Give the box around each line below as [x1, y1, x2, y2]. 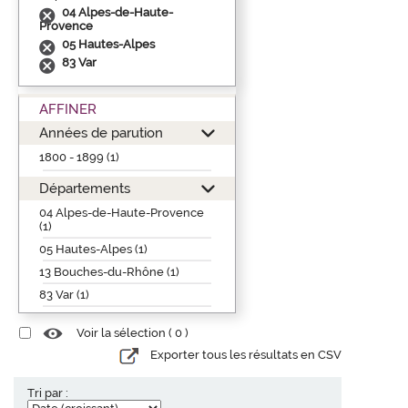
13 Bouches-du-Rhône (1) [39, 264, 179, 279]
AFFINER [39, 100, 97, 117]
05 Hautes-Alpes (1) [39, 241, 148, 256]
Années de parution [39, 124, 163, 140]
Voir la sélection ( [76, 326, 175, 341]
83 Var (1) [39, 287, 89, 301]
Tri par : [27, 385, 68, 400]
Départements [39, 179, 130, 196]
